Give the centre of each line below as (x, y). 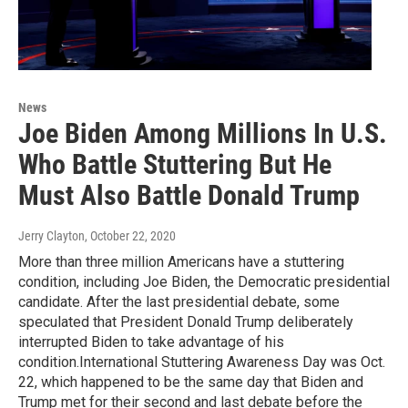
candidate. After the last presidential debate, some (179, 301)
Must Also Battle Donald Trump (189, 195)
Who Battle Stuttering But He (175, 164)
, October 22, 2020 (130, 235)
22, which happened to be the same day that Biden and (191, 382)
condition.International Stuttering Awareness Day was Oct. (202, 362)
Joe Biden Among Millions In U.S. (203, 133)
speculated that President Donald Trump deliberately (186, 321)
